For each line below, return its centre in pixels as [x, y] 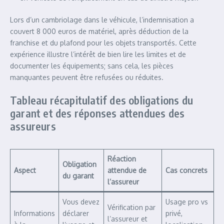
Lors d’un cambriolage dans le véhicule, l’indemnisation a [102, 20]
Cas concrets [186, 170]
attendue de [127, 170]
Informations [34, 213]
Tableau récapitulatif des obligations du [102, 100]
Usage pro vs [187, 202]
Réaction [122, 159]
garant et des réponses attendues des [97, 113]
